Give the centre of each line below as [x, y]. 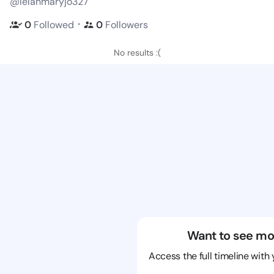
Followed [54, 24]
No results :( [137, 53]
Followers [125, 24]
